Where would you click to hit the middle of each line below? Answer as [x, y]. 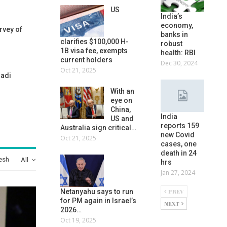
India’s [171, 16]
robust [171, 44]
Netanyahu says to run [97, 191]
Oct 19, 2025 [79, 220]
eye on [122, 101]
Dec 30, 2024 [179, 63]
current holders [87, 60]
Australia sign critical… [99, 128]
